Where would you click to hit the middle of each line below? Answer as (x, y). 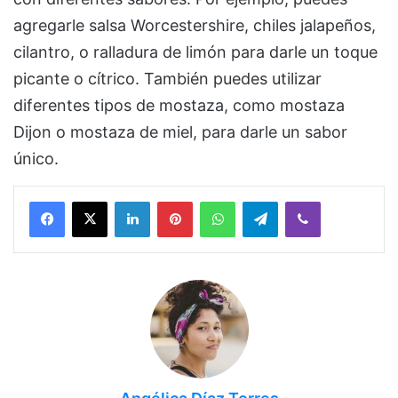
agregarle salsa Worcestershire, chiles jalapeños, (195, 26)
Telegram (302, 201)
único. (36, 159)
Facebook (91, 201)
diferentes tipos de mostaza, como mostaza (179, 106)
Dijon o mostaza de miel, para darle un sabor (180, 132)
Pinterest (217, 201)
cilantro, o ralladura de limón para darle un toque (195, 52)
